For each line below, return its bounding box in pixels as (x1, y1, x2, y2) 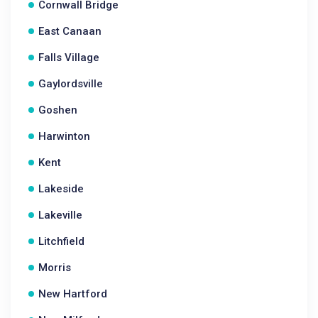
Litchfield (38, 235, 84, 248)
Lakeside (38, 182, 84, 195)
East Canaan (38, 25, 102, 38)
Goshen (38, 104, 77, 116)
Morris (38, 261, 71, 274)
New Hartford (38, 287, 107, 300)
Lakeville (38, 209, 82, 221)
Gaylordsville (38, 77, 103, 90)
